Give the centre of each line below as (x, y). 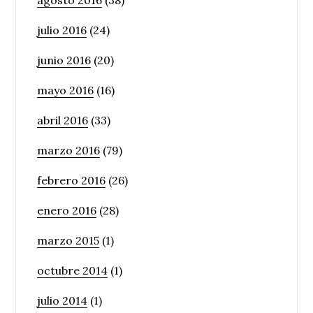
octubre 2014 (73, 270)
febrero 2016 (72, 180)
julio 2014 (63, 300)
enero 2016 (67, 210)
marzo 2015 (68, 240)
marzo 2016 (69, 150)
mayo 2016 (66, 90)
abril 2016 (63, 120)
